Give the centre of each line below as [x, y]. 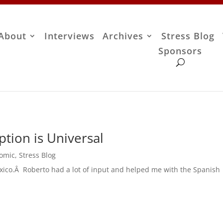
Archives [123, 36]
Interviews [70, 36]
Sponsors [180, 51]
